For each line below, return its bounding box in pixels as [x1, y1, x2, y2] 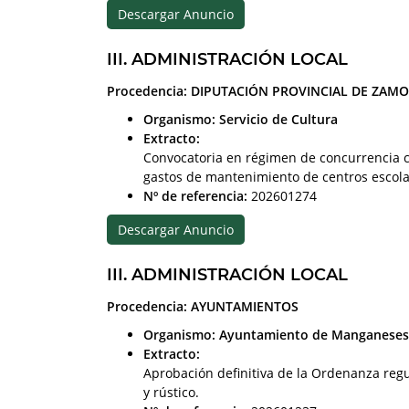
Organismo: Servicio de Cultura [143, 110, 338, 128]
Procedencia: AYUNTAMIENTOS [107, 297, 299, 315]
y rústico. [143, 383, 199, 401]
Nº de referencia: [143, 186, 247, 204]
